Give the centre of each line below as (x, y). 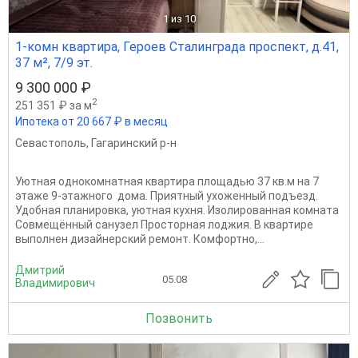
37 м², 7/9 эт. (54, 62)
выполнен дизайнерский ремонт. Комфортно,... (140, 239)
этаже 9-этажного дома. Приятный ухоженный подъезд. (167, 195)
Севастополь (51, 143)
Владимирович (55, 282)
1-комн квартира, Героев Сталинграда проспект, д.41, (177, 46)
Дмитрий (40, 270)
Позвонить (179, 318)
